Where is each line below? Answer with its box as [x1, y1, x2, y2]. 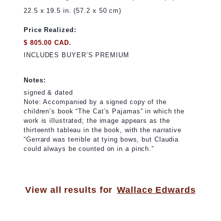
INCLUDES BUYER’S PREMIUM [24, 51, 129, 59]
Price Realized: [24, 26, 76, 34]
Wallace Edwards [117, 185, 196, 195]
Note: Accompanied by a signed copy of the [24, 98, 167, 106]
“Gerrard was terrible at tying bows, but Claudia [24, 136, 179, 144]
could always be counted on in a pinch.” [24, 145, 154, 153]
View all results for [25, 185, 113, 195]
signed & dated [24, 89, 73, 97]
